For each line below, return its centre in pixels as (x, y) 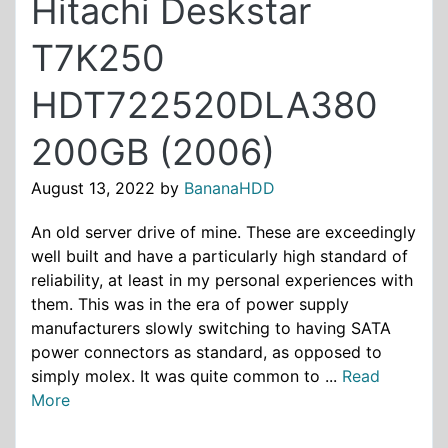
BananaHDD (229, 188)
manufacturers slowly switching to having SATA (211, 327)
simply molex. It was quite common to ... (186, 375)
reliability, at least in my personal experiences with (222, 279)
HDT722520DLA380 (204, 105)
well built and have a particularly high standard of (219, 255)
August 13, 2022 (93, 188)
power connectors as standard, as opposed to (206, 351)
